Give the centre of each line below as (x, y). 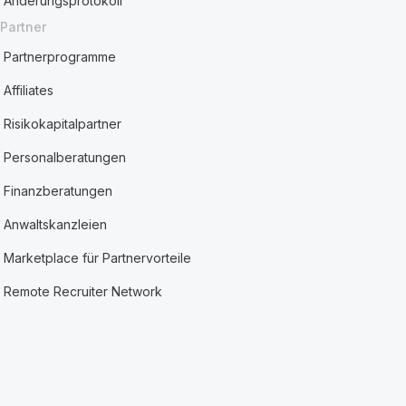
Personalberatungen (65, 157)
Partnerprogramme (60, 57)
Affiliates (29, 90)
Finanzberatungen (58, 191)
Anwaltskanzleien (56, 224)
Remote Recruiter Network (83, 291)
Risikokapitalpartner (63, 124)
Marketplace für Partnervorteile (98, 258)
